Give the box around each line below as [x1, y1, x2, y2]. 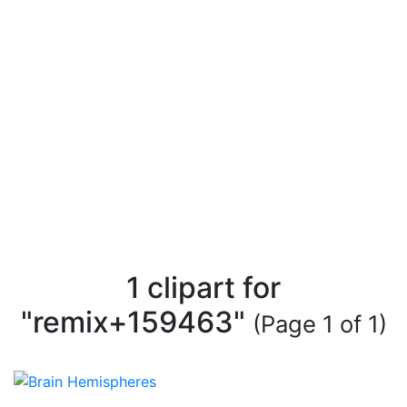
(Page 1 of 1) [252, 310, 387, 338]
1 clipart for [126, 270, 281, 305]
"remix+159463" [20, 304, 253, 340]
